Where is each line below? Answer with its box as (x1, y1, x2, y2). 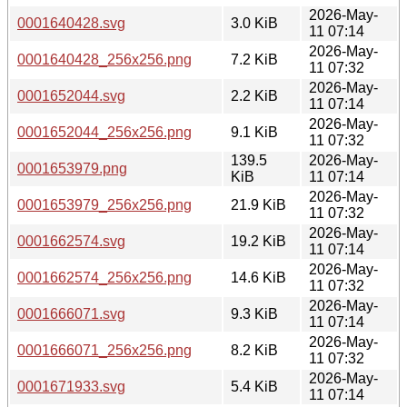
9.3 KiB (231, 305, 278, 322)
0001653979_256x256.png (17, 196, 192, 213)
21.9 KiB (231, 196, 286, 213)
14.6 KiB (231, 269, 286, 285)
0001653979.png (17, 160, 127, 176)
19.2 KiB (231, 233, 286, 249)
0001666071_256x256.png (17, 342, 192, 358)
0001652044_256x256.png (17, 124, 192, 140)
